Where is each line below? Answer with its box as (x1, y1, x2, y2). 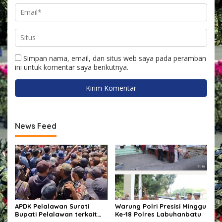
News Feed (15, 121, 56, 131)
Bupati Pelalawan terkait (15, 210, 97, 218)
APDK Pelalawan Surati (15, 202, 89, 210)
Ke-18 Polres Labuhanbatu (114, 210, 202, 218)
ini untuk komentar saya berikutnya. (15, 62, 128, 72)
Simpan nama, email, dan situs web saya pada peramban (23, 54, 206, 63)
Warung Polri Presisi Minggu (114, 202, 206, 210)
